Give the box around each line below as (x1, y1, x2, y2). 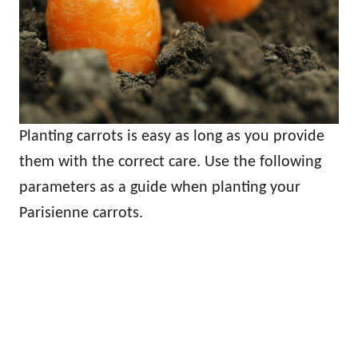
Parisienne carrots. (19, 205, 143, 221)
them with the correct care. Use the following (19, 153, 321, 170)
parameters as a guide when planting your (19, 179, 300, 196)
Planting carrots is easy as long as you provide (19, 128, 324, 145)
